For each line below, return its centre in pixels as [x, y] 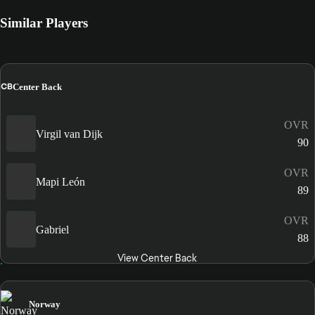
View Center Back [157, 258]
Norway [45, 304]
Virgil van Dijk [69, 134]
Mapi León [60, 181]
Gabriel [52, 229]
